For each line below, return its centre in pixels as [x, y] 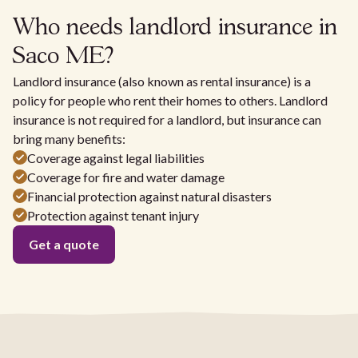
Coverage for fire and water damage [126, 177]
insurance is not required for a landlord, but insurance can [167, 119]
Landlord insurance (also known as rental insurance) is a [162, 81]
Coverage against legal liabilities [116, 157]
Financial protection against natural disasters [149, 196]
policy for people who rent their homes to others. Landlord [170, 100]
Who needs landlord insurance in [175, 28]
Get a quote [64, 244]
